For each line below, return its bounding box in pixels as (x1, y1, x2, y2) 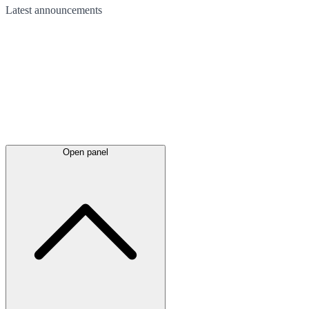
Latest (6, 3, 34, 16)
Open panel (63, 146, 108, 157)
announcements (34, 3, 102, 16)
